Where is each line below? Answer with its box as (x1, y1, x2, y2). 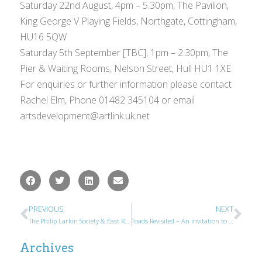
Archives (20, 241, 74, 256)
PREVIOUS (29, 204, 64, 215)
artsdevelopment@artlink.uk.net (20, 109, 150, 123)
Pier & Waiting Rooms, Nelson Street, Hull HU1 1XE (20, 62, 232, 75)
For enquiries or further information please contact (20, 78, 232, 91)
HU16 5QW (20, 30, 67, 44)
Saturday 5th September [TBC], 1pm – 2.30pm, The (20, 46, 229, 60)
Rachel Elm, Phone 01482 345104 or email (20, 94, 195, 107)
